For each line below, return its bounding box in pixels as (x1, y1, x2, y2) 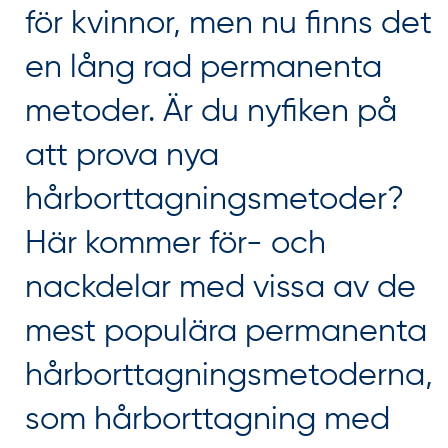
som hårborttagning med (25, 404, 390, 436)
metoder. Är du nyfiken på (25, 96, 397, 128)
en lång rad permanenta (25, 52, 382, 84)
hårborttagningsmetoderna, (25, 360, 433, 392)
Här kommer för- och (25, 228, 326, 260)
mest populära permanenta (25, 316, 427, 348)
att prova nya (25, 140, 219, 172)
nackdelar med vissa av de (25, 272, 416, 304)
